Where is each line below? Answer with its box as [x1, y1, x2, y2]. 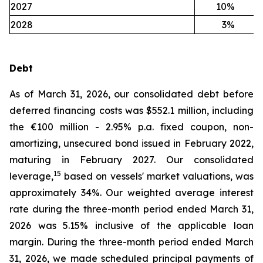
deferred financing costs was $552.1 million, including [9, 104, 254, 116]
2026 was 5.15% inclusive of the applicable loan [9, 220, 254, 231]
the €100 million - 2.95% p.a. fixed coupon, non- [9, 121, 254, 133]
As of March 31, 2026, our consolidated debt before [9, 88, 254, 100]
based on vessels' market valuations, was [61, 170, 254, 182]
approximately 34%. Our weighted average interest [9, 187, 254, 198]
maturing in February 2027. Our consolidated [9, 154, 254, 166]
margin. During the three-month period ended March [9, 236, 254, 248]
